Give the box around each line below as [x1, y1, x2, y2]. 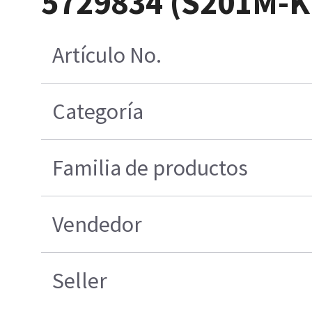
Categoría [52, 97, 144, 126]
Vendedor [52, 210, 143, 239]
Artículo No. [52, 41, 162, 70]
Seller [52, 267, 108, 295]
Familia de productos [52, 154, 249, 182]
